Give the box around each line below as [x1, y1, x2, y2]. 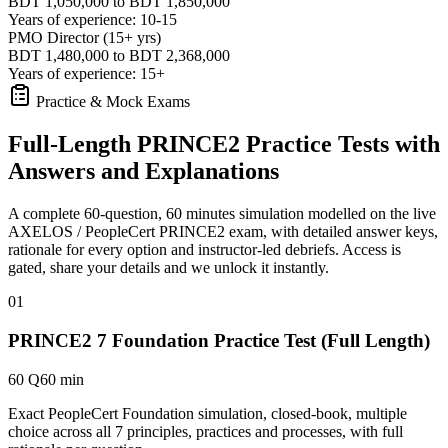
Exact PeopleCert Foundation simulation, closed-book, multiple [8, 404, 407, 422]
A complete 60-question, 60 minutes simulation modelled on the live [8, 205, 436, 223]
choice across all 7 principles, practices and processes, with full [8, 422, 403, 440]
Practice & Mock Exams [32, 93, 190, 111]
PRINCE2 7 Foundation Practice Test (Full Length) [8, 329, 430, 351]
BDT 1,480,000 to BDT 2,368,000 [8, 47, 230, 65]
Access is [339, 241, 401, 259]
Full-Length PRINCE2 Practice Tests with [8, 131, 440, 158]
